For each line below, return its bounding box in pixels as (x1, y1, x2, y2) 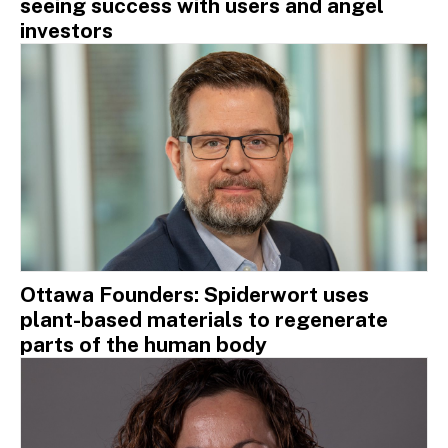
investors (20, 17, 113, 43)
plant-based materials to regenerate (20, 307, 388, 333)
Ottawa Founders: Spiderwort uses (20, 282, 369, 308)
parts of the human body (20, 332, 267, 358)
